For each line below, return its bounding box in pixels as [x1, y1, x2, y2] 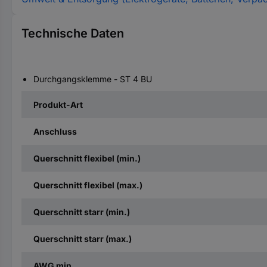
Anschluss [33, 126, 77, 136]
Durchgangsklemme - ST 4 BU [33, 74, 152, 84]
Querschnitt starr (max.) [33, 234, 132, 244]
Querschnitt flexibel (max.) [33, 180, 142, 190]
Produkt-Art [33, 100, 83, 110]
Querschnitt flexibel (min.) [33, 153, 141, 163]
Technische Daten [21, 26, 124, 41]
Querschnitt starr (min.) [33, 207, 130, 217]
